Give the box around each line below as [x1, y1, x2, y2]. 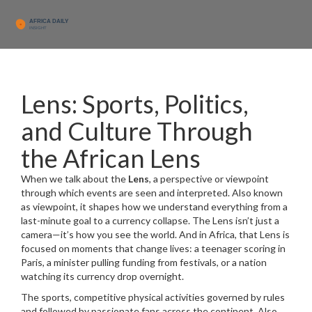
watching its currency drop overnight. [21, 270, 184, 282]
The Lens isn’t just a [190, 214, 279, 226]
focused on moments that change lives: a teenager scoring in [21, 242, 286, 254]
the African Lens [21, 143, 201, 173]
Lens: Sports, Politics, [21, 88, 249, 119]
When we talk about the [21, 173, 128, 185]
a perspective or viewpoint [153, 173, 269, 185]
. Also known [228, 187, 283, 198]
